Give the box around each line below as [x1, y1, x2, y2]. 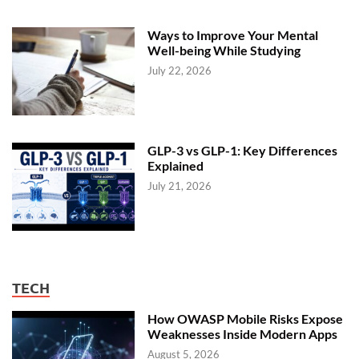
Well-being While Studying [147, 42, 301, 58]
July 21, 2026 [147, 179, 212, 192]
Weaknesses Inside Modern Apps [147, 326, 337, 341]
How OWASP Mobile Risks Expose [147, 311, 343, 326]
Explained [147, 158, 204, 173]
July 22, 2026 [147, 64, 212, 77]
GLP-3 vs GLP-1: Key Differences [147, 143, 337, 158]
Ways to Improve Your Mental [147, 27, 318, 42]
